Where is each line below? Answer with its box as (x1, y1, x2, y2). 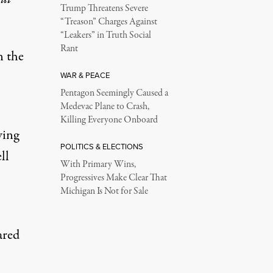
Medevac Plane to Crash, (60, 100, 149, 113)
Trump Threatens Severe (60, 2, 148, 15)
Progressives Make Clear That (60, 171, 167, 185)
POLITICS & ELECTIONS (60, 141, 143, 152)
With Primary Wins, (60, 158, 136, 171)
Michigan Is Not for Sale (60, 185, 148, 198)
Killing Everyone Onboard (60, 113, 158, 127)
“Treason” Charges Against (60, 15, 157, 29)
